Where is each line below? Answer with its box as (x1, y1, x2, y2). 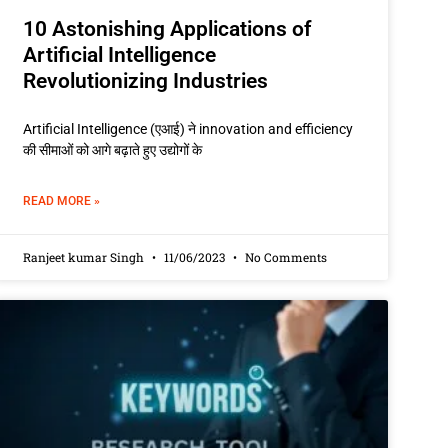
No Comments (242, 248, 328, 265)
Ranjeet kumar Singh (23, 248, 148, 265)
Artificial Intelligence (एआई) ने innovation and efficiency (23, 120, 354, 137)
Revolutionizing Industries (23, 68, 269, 93)
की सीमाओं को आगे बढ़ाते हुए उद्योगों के (23, 141, 203, 158)
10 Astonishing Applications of (23, 16, 312, 41)
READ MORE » (23, 193, 101, 208)
